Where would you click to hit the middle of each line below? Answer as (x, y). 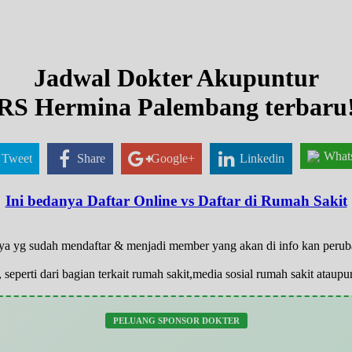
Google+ (172, 158)
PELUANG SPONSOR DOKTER (176, 320)
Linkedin (262, 158)
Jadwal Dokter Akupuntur (176, 78)
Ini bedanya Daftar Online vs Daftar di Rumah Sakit (176, 201)
